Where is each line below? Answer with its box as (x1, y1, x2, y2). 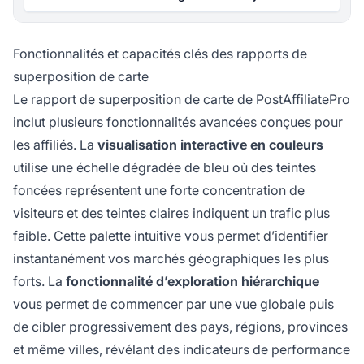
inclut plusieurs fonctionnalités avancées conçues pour (13, 114, 343, 131)
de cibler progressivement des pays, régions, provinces (13, 318, 348, 336)
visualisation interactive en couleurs (97, 136, 323, 154)
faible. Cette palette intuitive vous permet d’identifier (13, 227, 328, 245)
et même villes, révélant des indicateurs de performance (13, 341, 350, 358)
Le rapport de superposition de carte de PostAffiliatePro (13, 91, 350, 108)
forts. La (13, 273, 66, 290)
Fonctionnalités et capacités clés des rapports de (13, 45, 307, 63)
